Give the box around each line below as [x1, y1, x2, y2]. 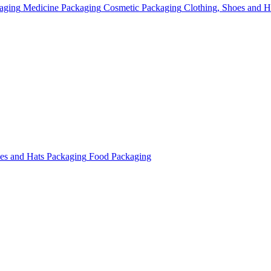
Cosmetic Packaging [103, 2, 181, 13]
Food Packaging [89, 151, 151, 162]
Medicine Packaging [23, 2, 101, 13]
